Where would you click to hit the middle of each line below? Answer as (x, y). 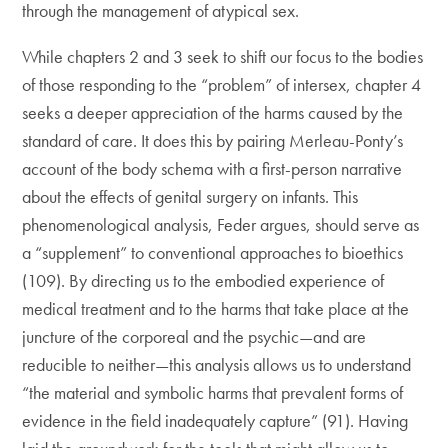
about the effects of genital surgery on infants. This (190, 196)
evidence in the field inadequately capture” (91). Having (215, 420)
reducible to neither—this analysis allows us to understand (217, 364)
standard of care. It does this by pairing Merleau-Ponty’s (213, 140)
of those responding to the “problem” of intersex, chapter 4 (222, 84)
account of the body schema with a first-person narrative (212, 168)
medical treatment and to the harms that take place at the (216, 308)
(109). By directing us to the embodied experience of (203, 280)
